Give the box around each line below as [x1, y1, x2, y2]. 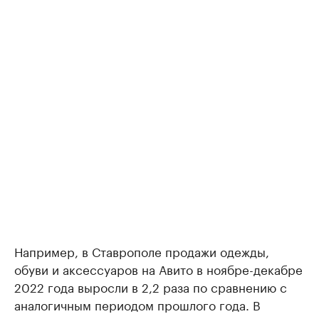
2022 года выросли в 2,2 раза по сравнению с [14, 277, 287, 296]
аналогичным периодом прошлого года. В [14, 295, 261, 314]
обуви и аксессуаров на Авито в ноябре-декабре [14, 259, 303, 278]
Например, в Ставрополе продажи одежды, [14, 241, 269, 261]
